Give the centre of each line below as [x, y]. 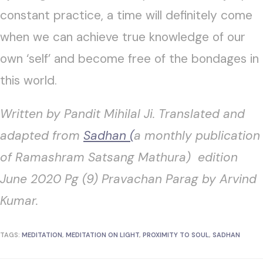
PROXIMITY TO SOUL [176, 235]
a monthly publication [197, 136]
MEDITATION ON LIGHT [102, 235]
